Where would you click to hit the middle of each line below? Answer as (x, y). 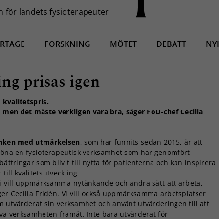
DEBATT (171, 44)
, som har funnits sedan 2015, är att (141, 142)
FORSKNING (67, 44)
